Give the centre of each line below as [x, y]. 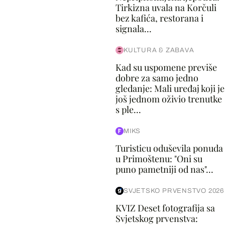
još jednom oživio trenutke [168, 99]
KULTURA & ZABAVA [159, 50]
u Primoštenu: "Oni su [159, 159]
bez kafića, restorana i [159, 18]
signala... [133, 29]
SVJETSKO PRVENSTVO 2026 [174, 191]
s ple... [128, 109]
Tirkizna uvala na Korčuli [166, 8]
